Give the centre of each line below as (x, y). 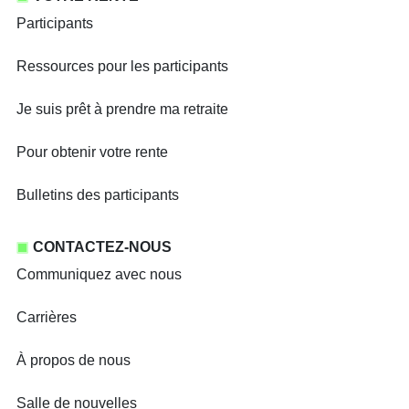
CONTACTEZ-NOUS (102, 247)
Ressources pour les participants (122, 66)
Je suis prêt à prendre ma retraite (122, 109)
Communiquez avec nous (99, 274)
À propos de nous (73, 360)
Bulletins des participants (98, 195)
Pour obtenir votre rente (92, 152)
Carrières (47, 317)
